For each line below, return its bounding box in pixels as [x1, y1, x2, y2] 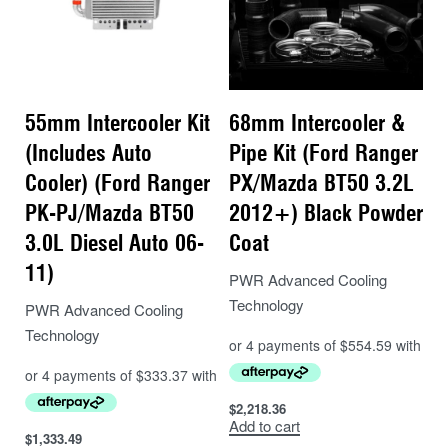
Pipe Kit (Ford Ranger [229, 140, 418, 167]
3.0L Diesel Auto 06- [25, 230, 204, 257]
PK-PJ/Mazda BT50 [25, 200, 194, 227]
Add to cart [229, 415, 300, 436]
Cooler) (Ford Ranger [25, 170, 210, 197]
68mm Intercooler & [229, 110, 405, 137]
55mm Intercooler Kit [25, 110, 210, 137]
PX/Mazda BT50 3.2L [229, 170, 414, 197]
